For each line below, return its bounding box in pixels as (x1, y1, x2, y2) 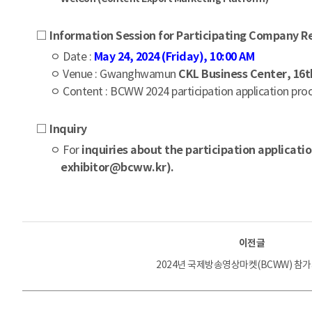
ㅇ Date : (50, 49, 94, 63)
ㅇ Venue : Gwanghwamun (50, 67, 178, 81)
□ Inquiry (36, 122, 87, 136)
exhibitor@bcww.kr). (61, 160, 174, 175)
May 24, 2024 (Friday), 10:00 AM (93, 49, 254, 64)
